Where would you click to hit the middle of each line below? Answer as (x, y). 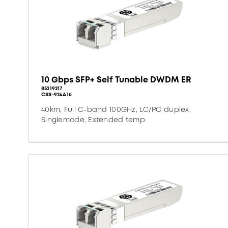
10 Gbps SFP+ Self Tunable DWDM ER (116, 80)
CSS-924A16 (56, 94)
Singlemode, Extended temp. (94, 120)
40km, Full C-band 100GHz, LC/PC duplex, (116, 109)
